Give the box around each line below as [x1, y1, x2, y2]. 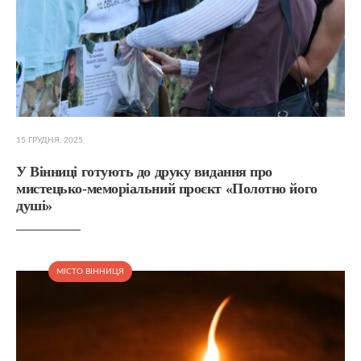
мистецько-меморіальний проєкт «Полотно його [16, 180, 317, 197]
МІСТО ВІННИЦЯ [56, 267, 124, 276]
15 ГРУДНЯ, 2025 [16, 135, 83, 144]
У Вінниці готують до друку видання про [16, 163, 272, 180]
